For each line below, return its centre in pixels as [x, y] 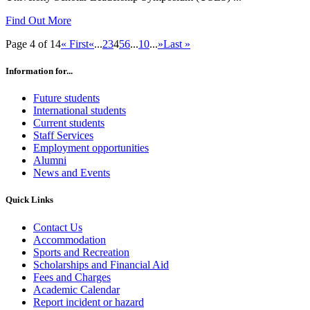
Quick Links [29, 200]
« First [75, 44]
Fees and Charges [72, 277]
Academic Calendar [76, 289]
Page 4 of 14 [33, 44]
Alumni [50, 161]
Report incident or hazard [89, 302]
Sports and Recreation [81, 252]
